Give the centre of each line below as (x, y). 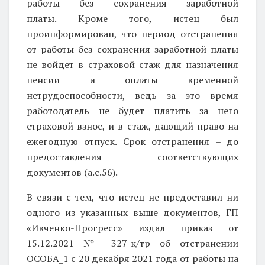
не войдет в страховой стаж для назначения (132, 64)
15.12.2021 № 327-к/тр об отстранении (132, 243)
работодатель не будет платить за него (132, 110)
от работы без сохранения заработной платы (132, 49)
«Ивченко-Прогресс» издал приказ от (132, 227)
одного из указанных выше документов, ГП (132, 212)
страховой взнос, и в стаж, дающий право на (132, 126)
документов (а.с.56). (72, 172)
